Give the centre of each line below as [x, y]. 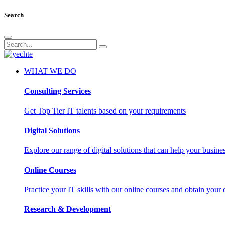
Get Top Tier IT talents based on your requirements [105, 110]
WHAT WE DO [50, 71]
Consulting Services [58, 91]
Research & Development [68, 209]
